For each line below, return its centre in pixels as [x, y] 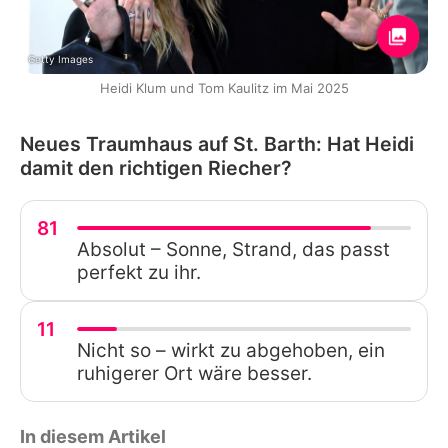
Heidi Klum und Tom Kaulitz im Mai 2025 [224, 87]
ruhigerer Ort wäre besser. [194, 373]
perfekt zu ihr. [139, 272]
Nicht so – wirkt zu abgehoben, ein [231, 350]
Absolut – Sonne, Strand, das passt [233, 249]
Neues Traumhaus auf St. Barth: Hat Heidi [217, 143]
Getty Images [60, 58]
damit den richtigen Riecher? [156, 167]
